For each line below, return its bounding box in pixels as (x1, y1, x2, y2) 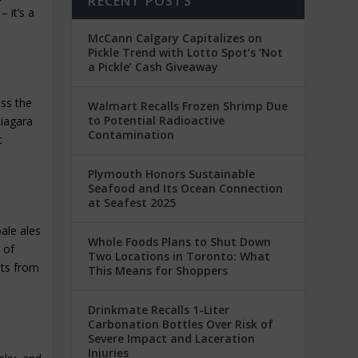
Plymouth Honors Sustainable (88, 165, 256, 181)
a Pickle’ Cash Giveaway (88, 58, 219, 74)
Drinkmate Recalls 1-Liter (88, 301, 230, 317)
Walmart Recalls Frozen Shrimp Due (88, 97, 288, 113)
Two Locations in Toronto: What (88, 248, 271, 264)
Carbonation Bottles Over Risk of (88, 316, 274, 332)
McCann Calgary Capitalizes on (88, 30, 263, 46)
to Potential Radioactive (88, 112, 225, 128)
